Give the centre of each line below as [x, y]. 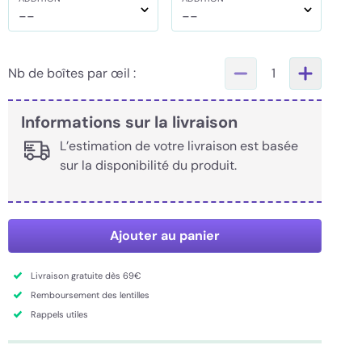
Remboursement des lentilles [90, 295]
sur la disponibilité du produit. [148, 165]
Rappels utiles [59, 314]
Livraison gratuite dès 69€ [86, 276]
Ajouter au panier [165, 236]
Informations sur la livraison [129, 122]
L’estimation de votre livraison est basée [179, 146]
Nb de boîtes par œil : [72, 73]
